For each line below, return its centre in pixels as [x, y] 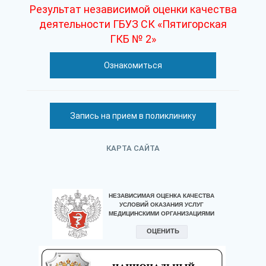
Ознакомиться [133, 65]
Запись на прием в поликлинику [133, 116]
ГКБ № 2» [133, 39]
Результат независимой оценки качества [133, 9]
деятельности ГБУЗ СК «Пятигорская [133, 24]
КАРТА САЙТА [133, 148]
